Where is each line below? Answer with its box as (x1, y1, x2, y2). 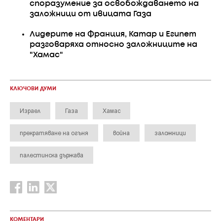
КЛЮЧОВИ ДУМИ (10, 86, 56, 91)
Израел (20, 107, 40, 114)
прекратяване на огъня (20, 129, 88, 136)
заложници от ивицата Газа (30, 10, 151, 18)
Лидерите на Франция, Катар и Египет (30, 31, 196, 38)
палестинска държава (20, 151, 83, 158)
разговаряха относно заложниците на (30, 41, 197, 48)
